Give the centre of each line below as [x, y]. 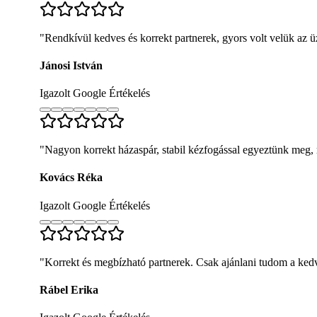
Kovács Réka [71, 178]
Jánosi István [71, 65]
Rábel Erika [69, 290]
